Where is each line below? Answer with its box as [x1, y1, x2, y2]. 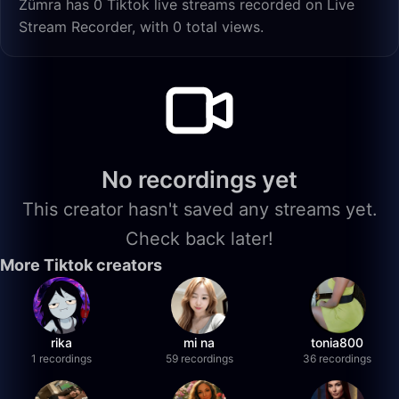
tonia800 [311, 335, 364, 350]
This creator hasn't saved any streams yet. [21, 199, 378, 220]
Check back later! [126, 228, 273, 249]
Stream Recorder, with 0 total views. [19, 18, 264, 36]
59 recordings [165, 352, 233, 365]
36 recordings [303, 352, 372, 365]
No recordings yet [102, 166, 297, 193]
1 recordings [31, 352, 93, 365]
